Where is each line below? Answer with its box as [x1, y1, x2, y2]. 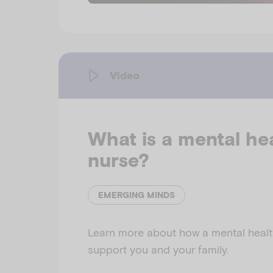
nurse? [88, 149, 149, 172]
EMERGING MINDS [98, 190, 175, 200]
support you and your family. [88, 243, 229, 257]
